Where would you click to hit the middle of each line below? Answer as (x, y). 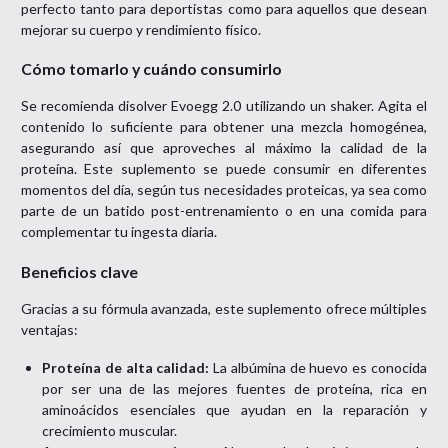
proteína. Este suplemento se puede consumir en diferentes (224, 168)
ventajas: (49, 329)
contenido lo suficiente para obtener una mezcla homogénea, (224, 126)
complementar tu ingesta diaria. (119, 231)
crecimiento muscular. (109, 430)
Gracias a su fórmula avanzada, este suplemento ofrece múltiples (224, 308)
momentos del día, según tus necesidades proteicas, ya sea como (224, 189)
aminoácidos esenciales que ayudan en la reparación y (234, 409)
